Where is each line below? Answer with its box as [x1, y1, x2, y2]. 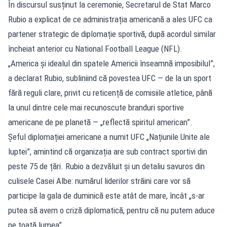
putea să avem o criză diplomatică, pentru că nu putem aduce [8, 205, 215, 215]
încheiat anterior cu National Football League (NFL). [8, 43, 182, 54]
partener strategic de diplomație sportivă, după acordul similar [8, 28, 216, 39]
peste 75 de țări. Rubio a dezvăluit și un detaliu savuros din [8, 161, 205, 171]
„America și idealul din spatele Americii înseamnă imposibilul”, [8, 58, 215, 68]
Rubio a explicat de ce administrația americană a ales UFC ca [8, 14, 212, 24]
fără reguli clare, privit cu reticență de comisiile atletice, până [8, 87, 212, 98]
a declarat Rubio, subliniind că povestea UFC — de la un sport [8, 72, 211, 83]
